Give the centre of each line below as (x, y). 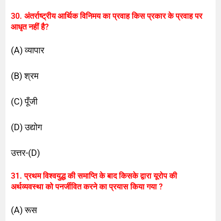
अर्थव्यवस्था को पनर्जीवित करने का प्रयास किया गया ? (87, 186)
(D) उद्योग (27, 127)
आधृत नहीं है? (30, 27)
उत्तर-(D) (26, 152)
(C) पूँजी (24, 101)
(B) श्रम (25, 75)
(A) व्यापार (28, 50)
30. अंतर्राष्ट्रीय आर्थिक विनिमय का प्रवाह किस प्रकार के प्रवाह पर (107, 16)
